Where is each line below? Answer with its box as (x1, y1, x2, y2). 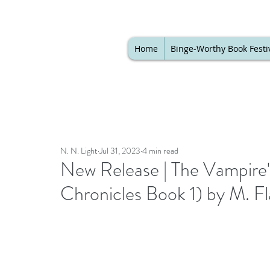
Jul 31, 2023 (99, 145, 140, 157)
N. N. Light (60, 145, 98, 157)
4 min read (142, 145, 178, 157)
